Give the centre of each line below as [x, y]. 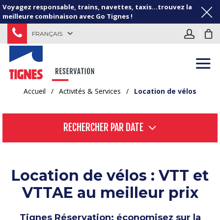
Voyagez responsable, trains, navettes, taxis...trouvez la [97, 7]
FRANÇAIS [47, 33]
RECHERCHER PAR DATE [103, 128]
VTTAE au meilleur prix [110, 192]
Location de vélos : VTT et [110, 175]
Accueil [35, 91]
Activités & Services [90, 91]
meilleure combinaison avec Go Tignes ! [68, 16]
